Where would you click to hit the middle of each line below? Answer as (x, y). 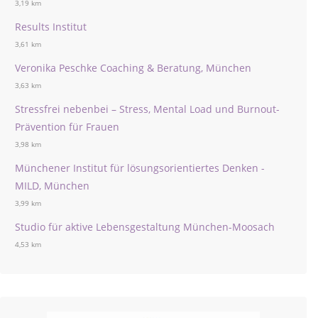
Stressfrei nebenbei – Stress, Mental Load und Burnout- (147, 109)
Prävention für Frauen (67, 126)
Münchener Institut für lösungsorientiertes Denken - (140, 168)
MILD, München (52, 185)
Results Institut (51, 26)
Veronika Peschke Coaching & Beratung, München (133, 67)
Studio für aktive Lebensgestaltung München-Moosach (145, 226)
